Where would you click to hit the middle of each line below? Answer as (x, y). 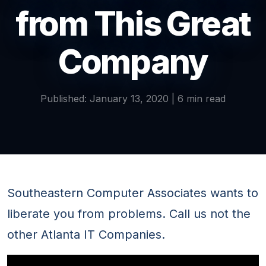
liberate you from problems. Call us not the (129, 214)
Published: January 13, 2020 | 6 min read (133, 99)
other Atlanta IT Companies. (86, 235)
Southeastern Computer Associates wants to (133, 193)
